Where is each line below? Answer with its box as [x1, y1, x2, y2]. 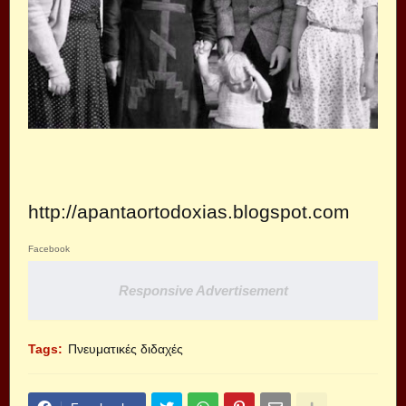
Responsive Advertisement [118, 283, 288, 299]
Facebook [28, 244, 70, 255]
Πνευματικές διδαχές [68, 342, 183, 357]
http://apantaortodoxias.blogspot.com [28, 201, 350, 223]
